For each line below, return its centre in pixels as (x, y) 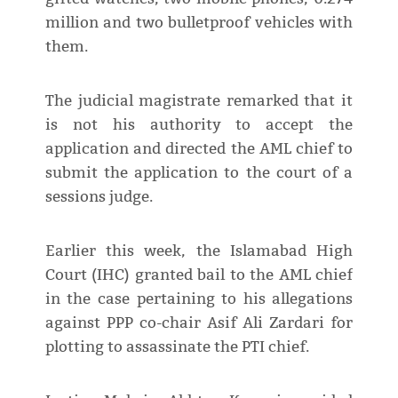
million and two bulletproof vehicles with (199, 23)
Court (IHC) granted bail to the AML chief (199, 275)
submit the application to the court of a (199, 173)
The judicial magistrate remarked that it (199, 101)
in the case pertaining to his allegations (199, 299)
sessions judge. (99, 197)
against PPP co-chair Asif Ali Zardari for (199, 323)
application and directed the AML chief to (199, 149)
